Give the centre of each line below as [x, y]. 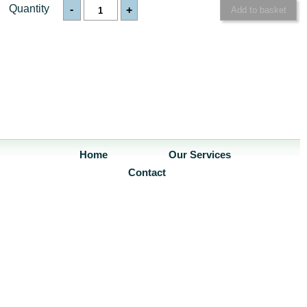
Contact [147, 173]
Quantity [29, 9]
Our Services [200, 155]
